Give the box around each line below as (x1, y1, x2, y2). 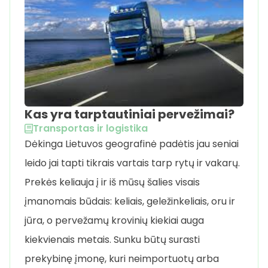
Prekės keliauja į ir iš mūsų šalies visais (25, 175, 200, 190)
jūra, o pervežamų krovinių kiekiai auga (25, 214, 204, 228)
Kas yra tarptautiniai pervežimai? (25, 106, 234, 123)
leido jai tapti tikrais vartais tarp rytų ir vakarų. (25, 156, 240, 170)
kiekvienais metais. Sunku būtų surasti (25, 233, 200, 247)
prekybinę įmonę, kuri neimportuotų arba (25, 252, 219, 266)
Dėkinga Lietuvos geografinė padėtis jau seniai (25, 137, 239, 151)
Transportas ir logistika (33, 121, 148, 136)
